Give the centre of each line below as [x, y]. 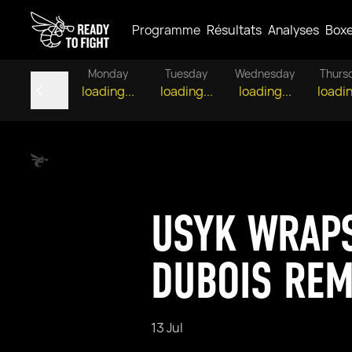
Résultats [234, 30]
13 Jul [167, 328]
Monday [108, 73]
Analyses [293, 30]
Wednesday [265, 73]
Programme [166, 30]
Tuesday [186, 73]
